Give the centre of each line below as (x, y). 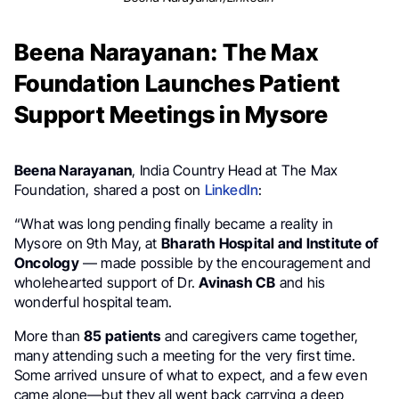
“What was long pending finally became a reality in (174, 224)
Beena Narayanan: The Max (167, 52)
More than (49, 336)
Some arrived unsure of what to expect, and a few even (191, 375)
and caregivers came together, (260, 336)
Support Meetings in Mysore (171, 114)
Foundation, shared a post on (110, 190)
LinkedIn (232, 190)
